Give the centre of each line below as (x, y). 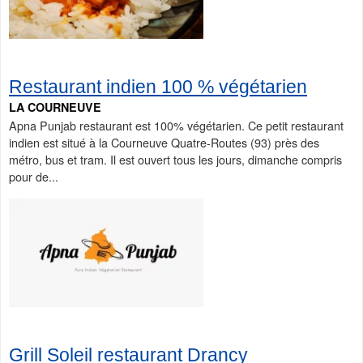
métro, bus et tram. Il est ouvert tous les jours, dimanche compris (175, 159)
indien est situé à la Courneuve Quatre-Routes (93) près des (164, 142)
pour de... (34, 176)
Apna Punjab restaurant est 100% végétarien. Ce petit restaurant (176, 125)
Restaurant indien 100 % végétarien (158, 86)
